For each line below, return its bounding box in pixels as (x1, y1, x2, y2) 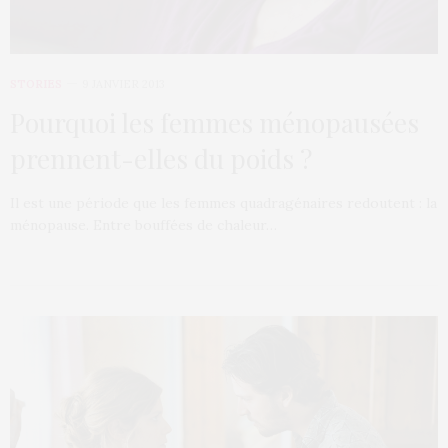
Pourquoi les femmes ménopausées (10, 104, 419, 140)
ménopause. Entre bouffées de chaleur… (10, 215, 277, 234)
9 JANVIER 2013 (82, 76, 165, 91)
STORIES (10, 76, 62, 91)
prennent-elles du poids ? (10, 140, 312, 176)
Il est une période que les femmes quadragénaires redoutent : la (10, 193, 437, 212)
